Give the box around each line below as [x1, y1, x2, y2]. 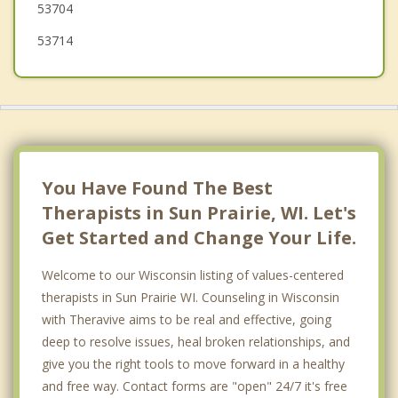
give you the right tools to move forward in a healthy [42, 355, 345, 373]
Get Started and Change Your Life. [42, 226, 356, 251]
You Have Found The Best [42, 176, 273, 201]
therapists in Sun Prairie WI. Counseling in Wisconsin [42, 289, 339, 306]
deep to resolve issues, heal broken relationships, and [42, 333, 350, 351]
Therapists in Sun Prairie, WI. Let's [42, 201, 356, 226]
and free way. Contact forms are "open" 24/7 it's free [42, 378, 347, 395]
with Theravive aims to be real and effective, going [42, 311, 331, 329]
